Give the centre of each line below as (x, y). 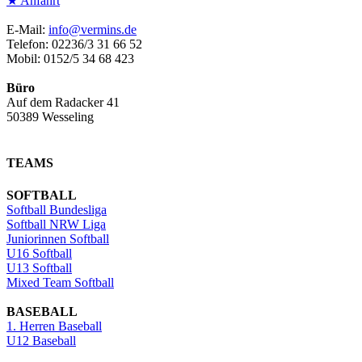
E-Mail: (27, 30)
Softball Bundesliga (57, 209)
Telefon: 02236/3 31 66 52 (74, 44)
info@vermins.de (93, 30)
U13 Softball (39, 267)
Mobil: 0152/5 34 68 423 (70, 59)
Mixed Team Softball (60, 282)
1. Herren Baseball (54, 326)
